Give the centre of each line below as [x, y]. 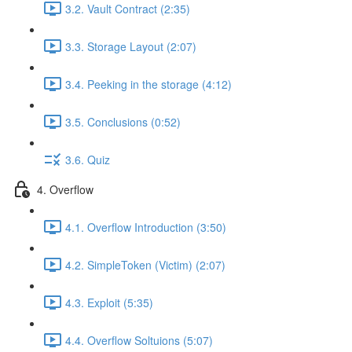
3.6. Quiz [88, 159]
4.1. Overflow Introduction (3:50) [146, 227]
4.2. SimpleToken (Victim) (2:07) [145, 264]
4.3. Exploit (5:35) [109, 302]
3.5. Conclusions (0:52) [123, 121]
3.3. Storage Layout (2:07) [131, 46]
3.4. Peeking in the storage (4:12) [148, 84]
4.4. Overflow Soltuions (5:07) [139, 340]
